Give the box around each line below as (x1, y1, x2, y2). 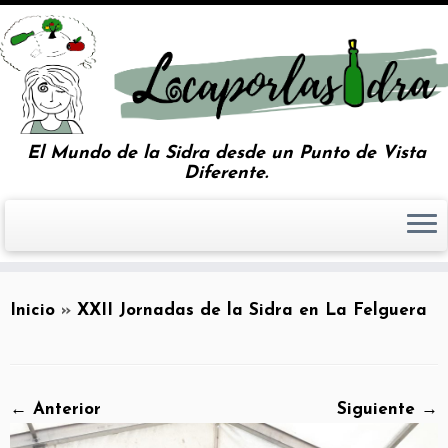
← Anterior (10, 400, 101, 418)
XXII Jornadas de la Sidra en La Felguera (77, 301, 427, 319)
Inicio (10, 301, 55, 319)
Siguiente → (337, 400, 438, 418)
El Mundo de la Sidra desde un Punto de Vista (26, 143, 426, 163)
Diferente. (184, 163, 268, 183)
